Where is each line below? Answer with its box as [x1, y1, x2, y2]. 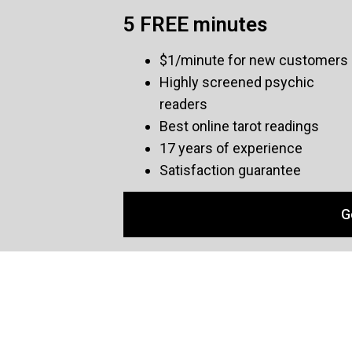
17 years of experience [159, 140, 306, 156]
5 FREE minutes [123, 13, 267, 36]
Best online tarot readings [159, 118, 319, 134]
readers [159, 96, 207, 112]
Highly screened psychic [159, 74, 314, 90]
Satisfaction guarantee [159, 162, 301, 178]
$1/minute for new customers [159, 52, 348, 68]
